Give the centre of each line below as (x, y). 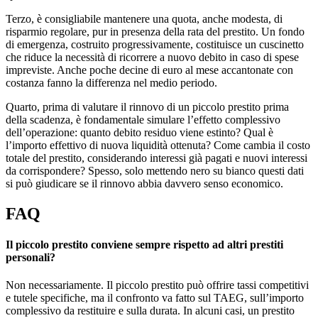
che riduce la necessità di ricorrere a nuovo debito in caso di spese (152, 57)
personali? (31, 258)
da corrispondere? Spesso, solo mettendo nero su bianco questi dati (155, 171)
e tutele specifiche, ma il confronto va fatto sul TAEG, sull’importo (155, 298)
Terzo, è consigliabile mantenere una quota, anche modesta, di (144, 19)
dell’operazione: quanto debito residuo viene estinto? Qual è (139, 132)
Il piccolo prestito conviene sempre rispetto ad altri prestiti (144, 245)
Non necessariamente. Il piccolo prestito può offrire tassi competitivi (157, 285)
